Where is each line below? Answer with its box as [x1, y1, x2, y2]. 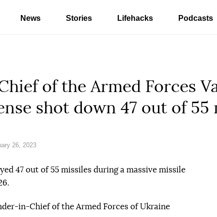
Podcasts [178, 14, 213, 22]
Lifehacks [117, 14, 153, 22]
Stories [66, 14, 92, 22]
